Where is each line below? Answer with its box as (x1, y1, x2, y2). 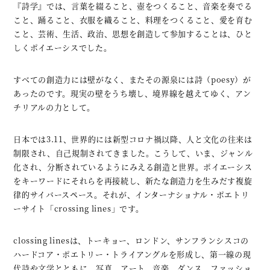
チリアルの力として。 (13, 101, 95, 113)
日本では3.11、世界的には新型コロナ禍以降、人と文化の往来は (13, 133, 253, 145)
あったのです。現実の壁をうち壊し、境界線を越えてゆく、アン (13, 87, 251, 99)
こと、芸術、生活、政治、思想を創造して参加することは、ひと (13, 28, 253, 39)
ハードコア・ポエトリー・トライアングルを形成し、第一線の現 (13, 248, 251, 260)
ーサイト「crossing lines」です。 (13, 202, 144, 214)
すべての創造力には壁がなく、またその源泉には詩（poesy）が (13, 74, 251, 85)
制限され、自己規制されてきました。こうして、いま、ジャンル (13, 147, 253, 159)
